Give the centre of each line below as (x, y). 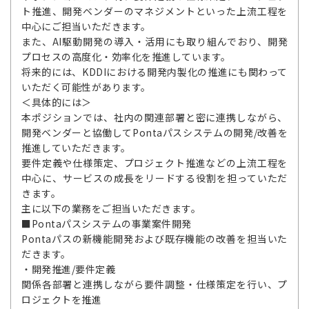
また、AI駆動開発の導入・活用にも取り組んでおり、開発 (154, 41)
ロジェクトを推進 (61, 299)
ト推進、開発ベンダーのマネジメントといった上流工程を (154, 11)
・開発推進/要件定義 (68, 269)
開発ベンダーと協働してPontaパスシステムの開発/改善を (154, 132)
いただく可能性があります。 (86, 87)
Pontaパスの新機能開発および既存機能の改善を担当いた (154, 239)
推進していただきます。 (76, 148)
